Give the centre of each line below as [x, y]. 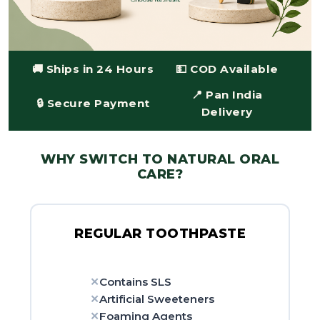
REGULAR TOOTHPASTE [160, 234]
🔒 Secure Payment [93, 103]
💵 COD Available [227, 69]
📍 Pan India [227, 95]
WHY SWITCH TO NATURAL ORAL [160, 159]
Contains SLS [135, 282]
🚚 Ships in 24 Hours [93, 69]
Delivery [227, 112]
